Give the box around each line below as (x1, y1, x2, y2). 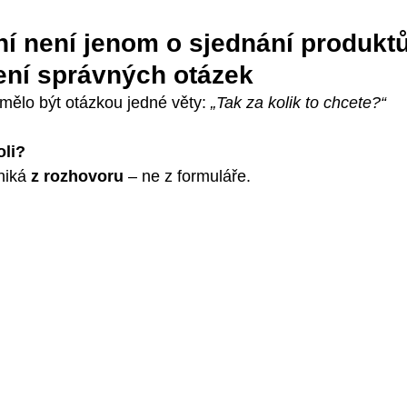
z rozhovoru (31, 167, 124, 185)
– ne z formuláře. (124, 167, 251, 185)
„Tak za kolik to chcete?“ (211, 94, 386, 112)
